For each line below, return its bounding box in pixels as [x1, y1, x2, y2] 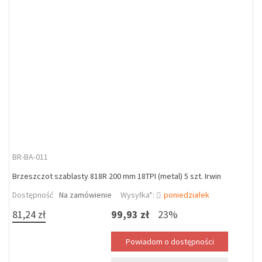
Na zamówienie [59, 189, 112, 200]
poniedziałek [164, 189, 209, 200]
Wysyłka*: [120, 189, 156, 200]
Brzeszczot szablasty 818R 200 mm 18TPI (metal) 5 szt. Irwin [12, 171, 221, 181]
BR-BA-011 [12, 151, 48, 162]
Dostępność [12, 189, 53, 200]
